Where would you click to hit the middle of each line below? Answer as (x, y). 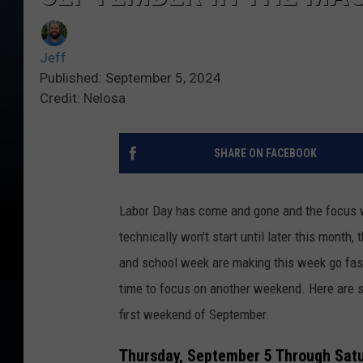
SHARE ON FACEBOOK (265, 154)
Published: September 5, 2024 (130, 78)
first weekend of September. (194, 315)
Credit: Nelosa (83, 98)
